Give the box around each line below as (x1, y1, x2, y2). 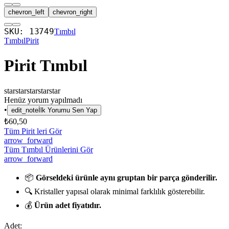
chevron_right (53, 8, 93, 16)
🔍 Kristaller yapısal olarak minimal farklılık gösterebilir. (25, 187, 205, 196)
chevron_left (8, 8, 44, 16)
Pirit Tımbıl (4, 56, 87, 75)
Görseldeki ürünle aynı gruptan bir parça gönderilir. (36, 173, 217, 182)
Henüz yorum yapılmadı (4, 95, 82, 104)
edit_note (11, 106, 38, 114)
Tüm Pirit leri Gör (4, 126, 62, 135)
